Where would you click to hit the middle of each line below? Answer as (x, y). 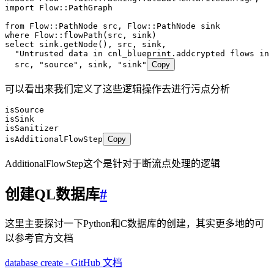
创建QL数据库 (52, 194)
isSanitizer (32, 128)
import (20, 7)
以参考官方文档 (39, 239)
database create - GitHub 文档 (64, 263)
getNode (81, 44)
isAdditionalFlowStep (54, 139)
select (20, 44)
